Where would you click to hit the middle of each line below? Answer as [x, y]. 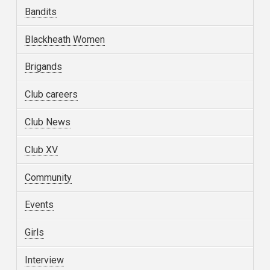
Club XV [42, 149]
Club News [48, 122]
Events [39, 205]
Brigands [44, 67]
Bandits [41, 11]
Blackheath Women [65, 39]
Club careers [52, 95]
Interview [45, 260]
